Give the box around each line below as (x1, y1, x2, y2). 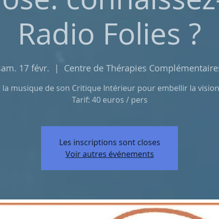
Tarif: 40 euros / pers (71, 94, 148, 105)
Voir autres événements (65, 149, 154, 159)
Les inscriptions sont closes (59, 137, 160, 148)
